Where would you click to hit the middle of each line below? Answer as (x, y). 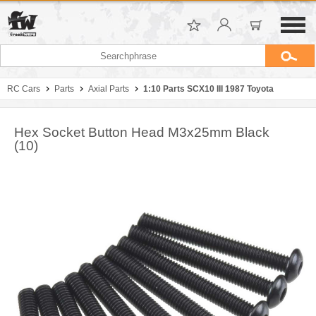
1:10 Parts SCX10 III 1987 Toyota (208, 89)
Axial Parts (109, 89)
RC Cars (24, 89)
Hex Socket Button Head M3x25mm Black (142, 132)
